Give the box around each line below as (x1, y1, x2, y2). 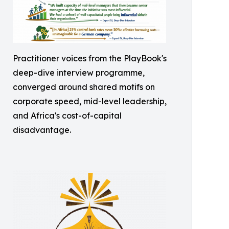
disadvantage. (13, 124, 71, 135)
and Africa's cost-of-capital (13, 110, 122, 121)
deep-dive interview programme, (13, 67, 145, 78)
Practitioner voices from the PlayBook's (13, 53, 167, 63)
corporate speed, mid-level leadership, (13, 96, 167, 106)
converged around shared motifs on (13, 81, 155, 92)
